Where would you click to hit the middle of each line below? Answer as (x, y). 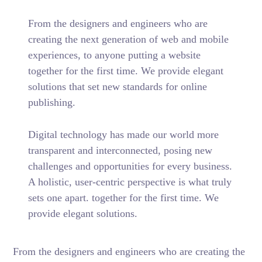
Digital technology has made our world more (123, 135)
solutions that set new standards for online (117, 87)
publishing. (51, 102)
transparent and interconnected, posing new (120, 150)
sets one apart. (60, 198)
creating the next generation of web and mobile (128, 39)
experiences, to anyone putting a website (114, 55)
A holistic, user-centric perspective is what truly (130, 182)
